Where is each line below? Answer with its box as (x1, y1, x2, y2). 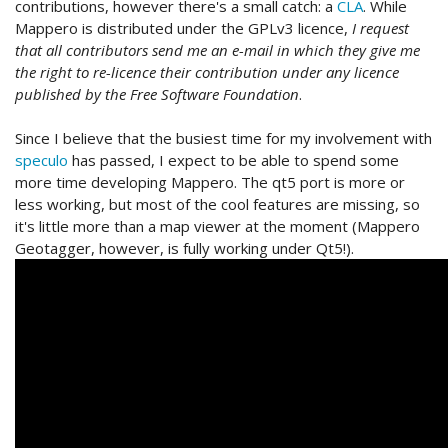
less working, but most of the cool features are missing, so (15, 194, 420, 215)
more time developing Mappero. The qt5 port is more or (15, 172, 405, 193)
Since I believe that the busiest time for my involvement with (15, 128, 432, 149)
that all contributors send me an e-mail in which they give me (15, 40, 420, 61)
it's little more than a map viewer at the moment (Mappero (15, 216, 420, 237)
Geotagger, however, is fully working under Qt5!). (15, 238, 354, 259)
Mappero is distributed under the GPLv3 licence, (15, 18, 352, 39)
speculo (15, 150, 68, 171)
